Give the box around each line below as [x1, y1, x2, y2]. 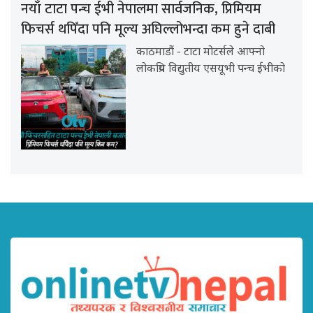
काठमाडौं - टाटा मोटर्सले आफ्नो [136, 45, 265, 60]
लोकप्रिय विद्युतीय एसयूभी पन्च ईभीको [136, 61, 286, 77]
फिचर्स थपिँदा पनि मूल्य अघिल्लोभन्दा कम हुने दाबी [21, 17, 275, 41]
